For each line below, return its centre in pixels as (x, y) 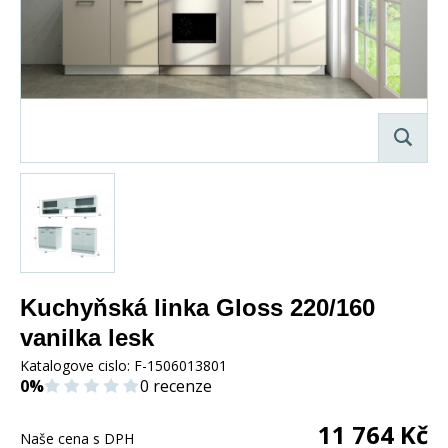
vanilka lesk (87, 337)
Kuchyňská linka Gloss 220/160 (197, 307)
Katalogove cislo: (77, 365)
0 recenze (176, 385)
